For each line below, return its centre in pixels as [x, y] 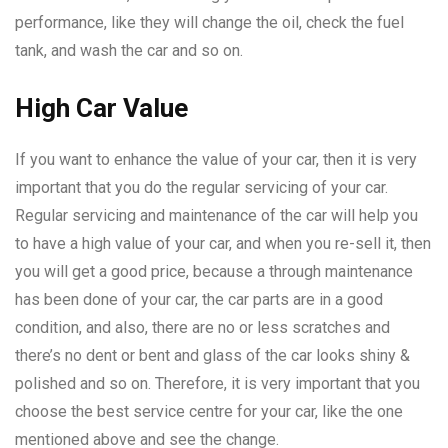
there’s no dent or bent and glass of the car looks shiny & [212, 355]
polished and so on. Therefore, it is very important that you [217, 383]
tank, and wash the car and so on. [129, 50]
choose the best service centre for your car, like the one [209, 411]
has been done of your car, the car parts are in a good [199, 299]
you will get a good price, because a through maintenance [214, 271]
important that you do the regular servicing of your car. [201, 187]
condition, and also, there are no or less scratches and [202, 327]
